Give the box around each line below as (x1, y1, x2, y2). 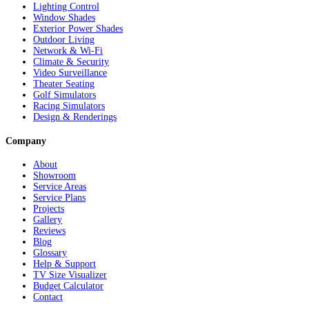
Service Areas (33, 181, 86, 192)
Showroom (33, 170, 76, 181)
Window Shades (33, 12, 95, 23)
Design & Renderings (33, 112, 117, 123)
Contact (33, 292, 63, 303)
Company (6, 135, 46, 146)
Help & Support (33, 259, 96, 270)
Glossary (33, 248, 67, 259)
